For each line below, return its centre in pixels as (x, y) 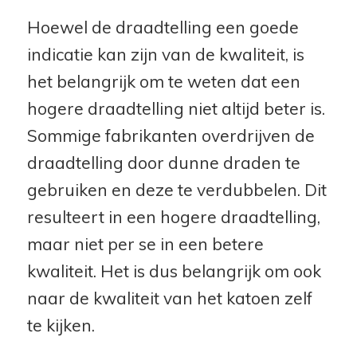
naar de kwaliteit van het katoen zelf (169, 298)
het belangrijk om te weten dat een (163, 81)
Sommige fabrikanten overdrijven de (171, 135)
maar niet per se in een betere (145, 243)
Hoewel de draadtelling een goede (163, 27)
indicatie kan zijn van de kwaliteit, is (165, 54)
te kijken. (61, 325)
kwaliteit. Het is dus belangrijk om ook (174, 271)
